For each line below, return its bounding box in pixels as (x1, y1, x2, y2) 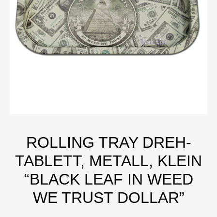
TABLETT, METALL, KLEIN (15, 152, 202, 170)
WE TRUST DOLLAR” (32, 188, 185, 206)
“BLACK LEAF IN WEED (24, 170, 193, 188)
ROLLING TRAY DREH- (26, 133, 191, 151)
